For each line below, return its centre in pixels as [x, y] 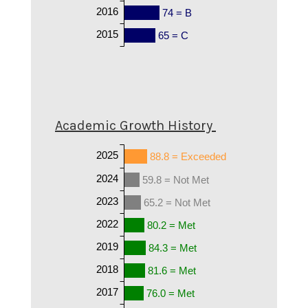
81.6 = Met [172, 270]
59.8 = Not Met [176, 179]
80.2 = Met [172, 225]
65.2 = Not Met [177, 202]
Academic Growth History [134, 125]
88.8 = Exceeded [188, 156]
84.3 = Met [173, 247]
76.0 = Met [170, 293]
